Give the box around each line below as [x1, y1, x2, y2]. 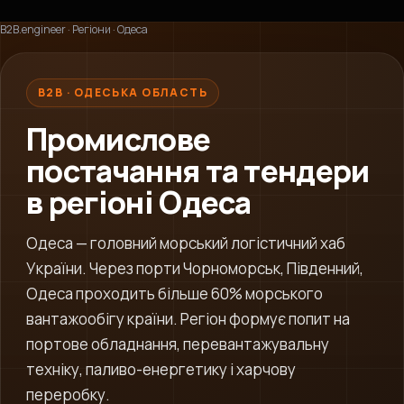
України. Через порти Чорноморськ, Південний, [26, 258, 363, 279]
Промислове [26, 118, 211, 160]
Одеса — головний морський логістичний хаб [26, 233, 345, 253]
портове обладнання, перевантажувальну [26, 334, 329, 354]
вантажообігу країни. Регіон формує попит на [26, 308, 350, 329]
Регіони [72, 22, 111, 37]
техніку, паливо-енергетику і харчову [26, 359, 296, 380]
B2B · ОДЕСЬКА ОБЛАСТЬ [38, 85, 208, 100]
